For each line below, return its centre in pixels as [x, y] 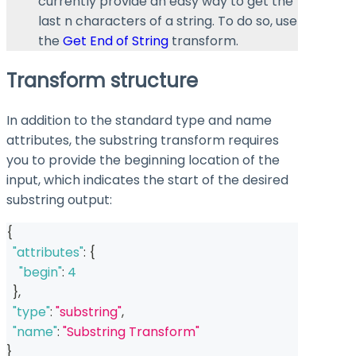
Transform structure [102, 80]
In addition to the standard [91, 120]
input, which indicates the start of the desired [147, 180]
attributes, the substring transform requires [143, 140]
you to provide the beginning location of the [143, 160]
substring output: [59, 199]
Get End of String [116, 41]
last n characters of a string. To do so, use [168, 21]
